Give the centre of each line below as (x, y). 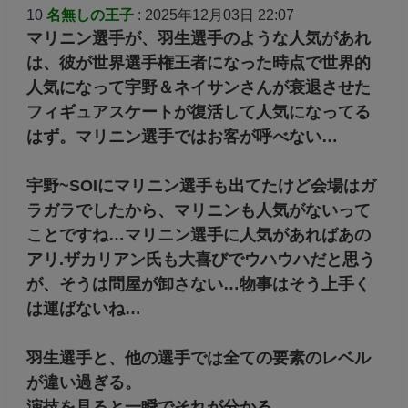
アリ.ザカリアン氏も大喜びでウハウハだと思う (200, 260)
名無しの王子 (90, 15)
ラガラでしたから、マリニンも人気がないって (198, 211)
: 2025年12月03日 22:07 (214, 15)
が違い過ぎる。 (83, 383)
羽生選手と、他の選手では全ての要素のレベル (198, 358)
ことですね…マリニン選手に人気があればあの (198, 235)
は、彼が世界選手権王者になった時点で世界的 (198, 63)
